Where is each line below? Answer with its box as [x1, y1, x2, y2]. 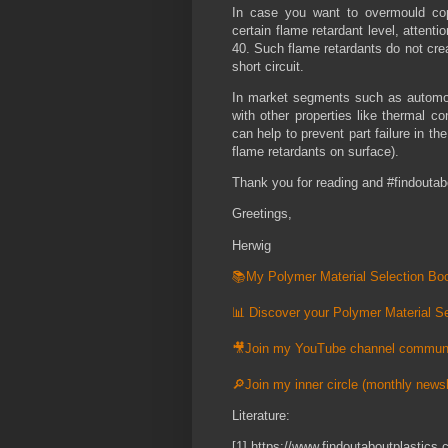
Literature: [232, 408, 290, 424]
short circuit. [232, 58, 308, 74]
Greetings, [232, 206, 296, 222]
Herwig [232, 237, 275, 253]
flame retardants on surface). [232, 144, 403, 160]
